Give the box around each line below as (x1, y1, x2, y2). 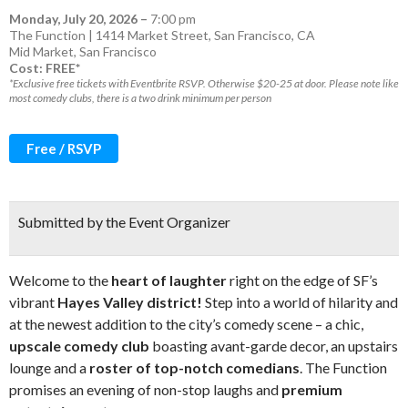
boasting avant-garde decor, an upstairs (149, 337, 398, 354)
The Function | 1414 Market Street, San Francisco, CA (9, 27, 315, 43)
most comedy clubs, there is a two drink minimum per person (9, 91, 271, 105)
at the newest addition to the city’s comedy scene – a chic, (9, 315, 363, 332)
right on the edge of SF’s (229, 271, 378, 289)
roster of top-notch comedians (89, 359, 300, 376)
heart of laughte (111, 271, 220, 289)
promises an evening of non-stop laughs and (9, 381, 281, 398)
